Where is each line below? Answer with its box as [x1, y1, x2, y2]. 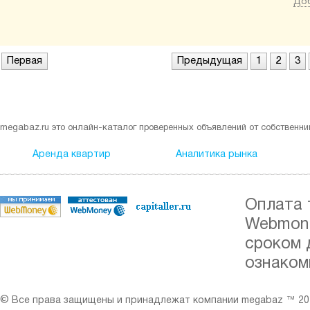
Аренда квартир [33, 150, 111, 159]
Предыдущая [177, 56, 242, 66]
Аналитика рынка [176, 150, 257, 159]
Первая [7, 56, 42, 66]
